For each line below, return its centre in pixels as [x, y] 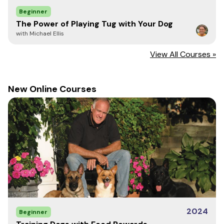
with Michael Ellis [40, 33]
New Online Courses [52, 89]
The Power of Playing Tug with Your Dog [94, 24]
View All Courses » [183, 54]
